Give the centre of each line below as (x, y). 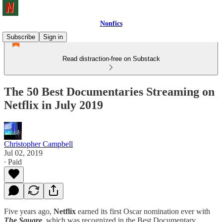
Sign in (53, 37)
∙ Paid (13, 162)
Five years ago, (29, 211)
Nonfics (111, 24)
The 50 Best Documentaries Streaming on (109, 91)
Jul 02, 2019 (23, 153)
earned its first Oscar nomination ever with (143, 211)
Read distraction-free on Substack (111, 59)
